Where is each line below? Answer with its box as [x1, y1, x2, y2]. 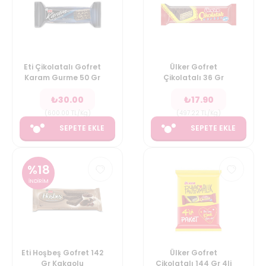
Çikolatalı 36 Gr [163, 72, 224, 83]
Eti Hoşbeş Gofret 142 [21, 248, 104, 258]
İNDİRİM [28, 178, 49, 185]
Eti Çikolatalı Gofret [24, 62, 102, 72]
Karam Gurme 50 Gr [24, 72, 101, 83]
